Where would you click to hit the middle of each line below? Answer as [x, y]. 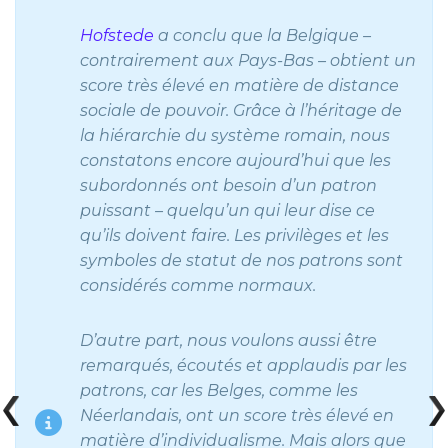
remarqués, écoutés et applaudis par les [243, 366]
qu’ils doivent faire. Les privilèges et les [234, 236]
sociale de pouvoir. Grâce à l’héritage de [241, 111]
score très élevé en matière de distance [239, 86]
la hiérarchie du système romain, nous [235, 136]
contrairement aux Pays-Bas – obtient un [248, 61]
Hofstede [117, 36]
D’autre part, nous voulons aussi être [228, 341]
